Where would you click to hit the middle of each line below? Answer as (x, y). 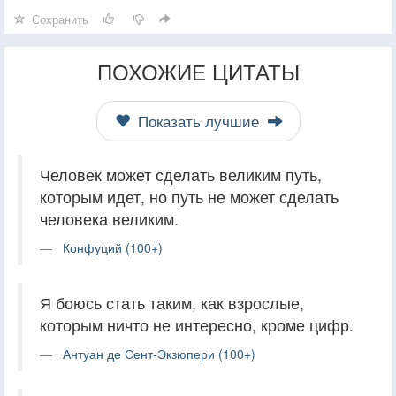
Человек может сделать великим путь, (181, 174)
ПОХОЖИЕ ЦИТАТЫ (198, 71)
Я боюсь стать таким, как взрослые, (172, 302)
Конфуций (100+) (113, 247)
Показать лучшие (198, 121)
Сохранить (60, 19)
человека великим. (109, 218)
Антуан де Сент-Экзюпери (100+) (159, 353)
